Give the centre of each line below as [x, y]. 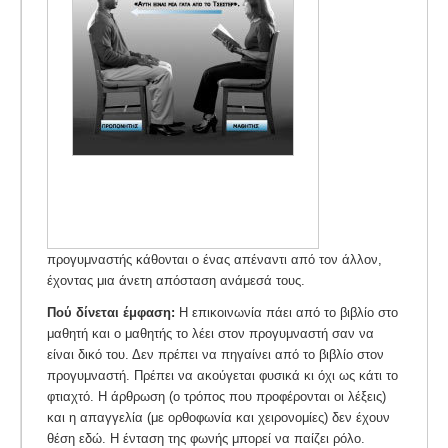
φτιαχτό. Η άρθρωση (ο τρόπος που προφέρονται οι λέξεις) [216, 397]
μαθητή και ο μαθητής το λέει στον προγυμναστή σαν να [210, 334]
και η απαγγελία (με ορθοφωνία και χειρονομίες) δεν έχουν [218, 418]
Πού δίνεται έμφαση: [111, 313]
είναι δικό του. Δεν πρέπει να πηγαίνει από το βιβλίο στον [215, 355]
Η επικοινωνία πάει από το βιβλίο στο [286, 313]
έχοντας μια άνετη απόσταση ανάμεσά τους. [176, 280]
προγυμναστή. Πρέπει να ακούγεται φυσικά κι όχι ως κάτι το [222, 376]
